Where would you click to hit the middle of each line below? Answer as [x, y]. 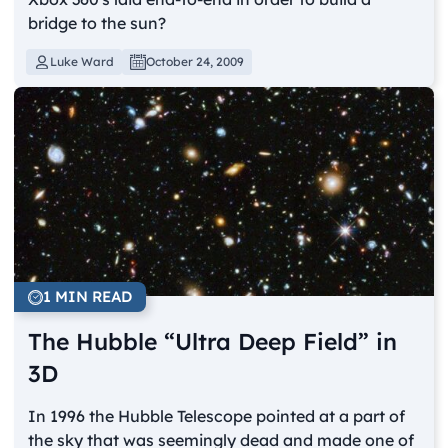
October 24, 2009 [195, 61]
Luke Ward [82, 61]
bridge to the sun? [97, 22]
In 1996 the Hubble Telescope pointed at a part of [217, 416]
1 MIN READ [88, 297]
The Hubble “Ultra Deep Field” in [213, 342]
